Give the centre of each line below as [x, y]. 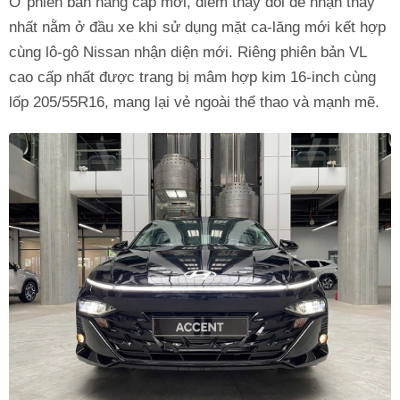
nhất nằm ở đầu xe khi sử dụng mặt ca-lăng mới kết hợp [197, 27]
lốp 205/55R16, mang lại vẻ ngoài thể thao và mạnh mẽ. [194, 102]
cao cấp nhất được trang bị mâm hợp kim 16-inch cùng [192, 77]
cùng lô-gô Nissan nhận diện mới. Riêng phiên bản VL [187, 52]
